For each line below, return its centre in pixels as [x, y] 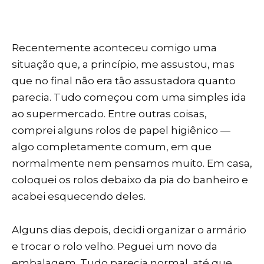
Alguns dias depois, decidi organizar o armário [129, 230]
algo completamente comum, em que [112, 147]
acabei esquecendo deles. [79, 197]
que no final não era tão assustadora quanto [124, 81]
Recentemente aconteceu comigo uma [114, 48]
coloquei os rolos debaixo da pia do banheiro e [130, 180]
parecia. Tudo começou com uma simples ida [129, 98]
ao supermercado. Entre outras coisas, [109, 114]
